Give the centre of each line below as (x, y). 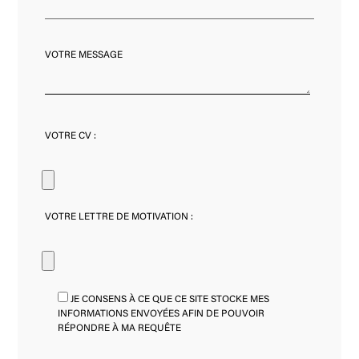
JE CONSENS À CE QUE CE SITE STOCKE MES (170, 299)
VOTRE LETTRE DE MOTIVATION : (119, 218)
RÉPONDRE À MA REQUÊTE (120, 328)
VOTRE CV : (71, 136)
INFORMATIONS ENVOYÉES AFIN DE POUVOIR (161, 314)
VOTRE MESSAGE (84, 56)
